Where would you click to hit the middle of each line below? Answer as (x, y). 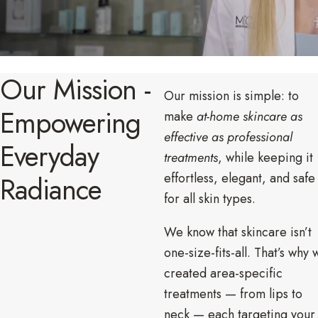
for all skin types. (210, 198)
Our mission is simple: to (231, 95)
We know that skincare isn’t (238, 232)
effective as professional (228, 137)
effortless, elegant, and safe (240, 178)
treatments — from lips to (233, 294)
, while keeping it (265, 157)
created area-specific (223, 273)
